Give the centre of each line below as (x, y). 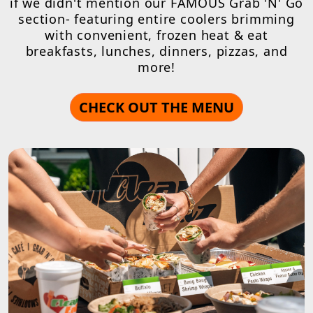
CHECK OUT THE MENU (156, 108)
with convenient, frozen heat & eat (156, 35)
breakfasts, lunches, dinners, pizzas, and (156, 51)
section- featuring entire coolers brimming (156, 19)
